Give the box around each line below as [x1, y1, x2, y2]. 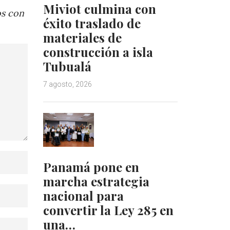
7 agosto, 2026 [43, 80, 92, 89]
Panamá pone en [43, 158, 139, 175]
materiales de [43, 29, 122, 46]
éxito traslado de [43, 15, 141, 32]
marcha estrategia [43, 172, 149, 189]
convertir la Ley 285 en [43, 201, 174, 218]
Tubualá [43, 58, 91, 75]
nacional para [43, 187, 124, 204]
